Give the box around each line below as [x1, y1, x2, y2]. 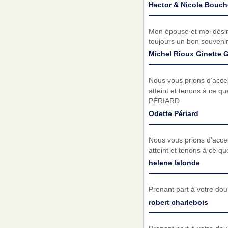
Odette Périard [148, 109, 198, 118]
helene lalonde [148, 159, 200, 167]
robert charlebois [148, 198, 208, 207]
